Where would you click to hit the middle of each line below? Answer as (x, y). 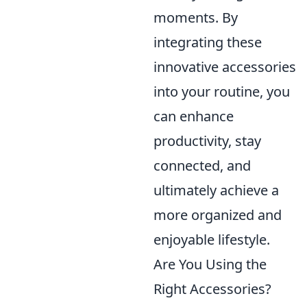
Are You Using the (210, 264)
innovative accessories (225, 67)
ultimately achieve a (216, 190)
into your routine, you (222, 91)
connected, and (202, 165)
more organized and (218, 215)
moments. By (196, 17)
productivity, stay (207, 141)
